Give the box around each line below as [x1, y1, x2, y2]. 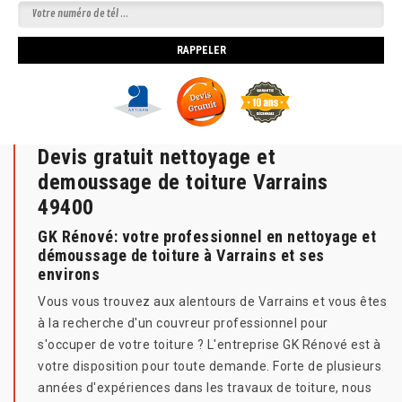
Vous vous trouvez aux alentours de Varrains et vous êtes [38, 294, 387, 310]
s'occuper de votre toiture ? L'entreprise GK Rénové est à [38, 337, 381, 353]
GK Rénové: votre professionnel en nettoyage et [38, 227, 376, 247]
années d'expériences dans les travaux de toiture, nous [38, 380, 371, 396]
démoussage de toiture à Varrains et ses [38, 246, 325, 266]
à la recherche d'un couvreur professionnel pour [38, 316, 328, 331]
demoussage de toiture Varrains [38, 170, 328, 196]
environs [38, 265, 100, 284]
